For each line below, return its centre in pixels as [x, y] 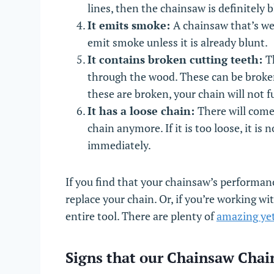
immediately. [119, 145]
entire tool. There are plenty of [141, 216]
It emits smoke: [130, 25]
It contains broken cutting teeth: [176, 59]
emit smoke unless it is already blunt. [178, 42]
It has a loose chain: [142, 110]
